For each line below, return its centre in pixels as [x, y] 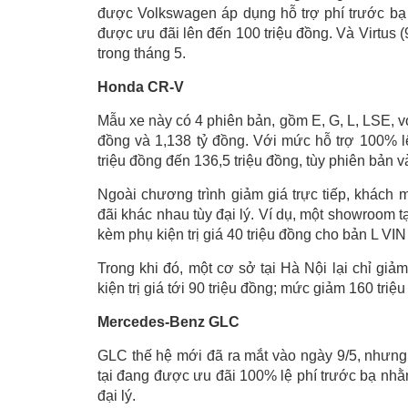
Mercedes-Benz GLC [168, 322]
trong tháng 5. [142, 53]
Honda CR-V [141, 87]
